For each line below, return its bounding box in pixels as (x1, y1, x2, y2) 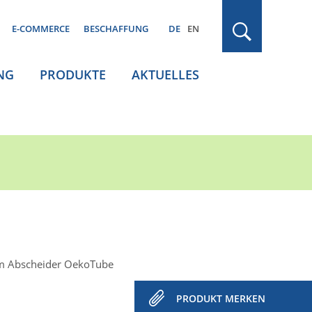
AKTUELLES (132, 66, 199, 83)
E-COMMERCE (12, 22, 70, 35)
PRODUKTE (40, 66, 106, 83)
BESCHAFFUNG (84, 22, 148, 35)
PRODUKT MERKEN (176, 292, 265, 305)
